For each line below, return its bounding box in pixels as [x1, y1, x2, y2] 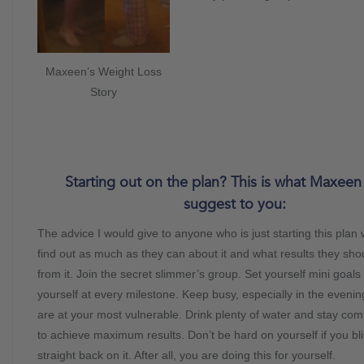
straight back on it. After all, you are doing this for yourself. [37, 348, 336, 362]
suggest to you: [184, 193, 286, 214]
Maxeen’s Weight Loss [45, 65, 162, 79]
